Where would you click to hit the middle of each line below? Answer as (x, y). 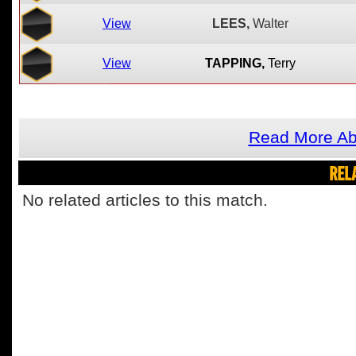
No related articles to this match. (145, 200)
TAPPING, (234, 63)
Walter (270, 23)
